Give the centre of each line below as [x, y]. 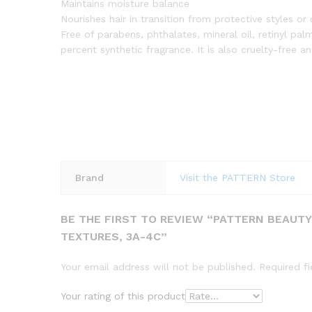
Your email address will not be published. [158, 267]
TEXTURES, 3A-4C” [114, 237]
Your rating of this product [123, 296]
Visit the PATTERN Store [237, 177]
